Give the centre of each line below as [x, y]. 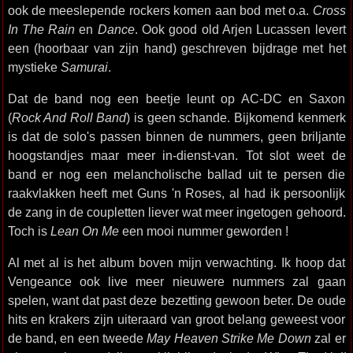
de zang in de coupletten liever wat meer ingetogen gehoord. [176, 212]
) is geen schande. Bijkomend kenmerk [236, 117]
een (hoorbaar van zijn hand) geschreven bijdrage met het [176, 48]
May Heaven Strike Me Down [229, 338]
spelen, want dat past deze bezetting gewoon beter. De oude [176, 300]
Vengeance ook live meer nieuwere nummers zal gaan [176, 281]
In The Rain [41, 29]
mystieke [34, 67]
